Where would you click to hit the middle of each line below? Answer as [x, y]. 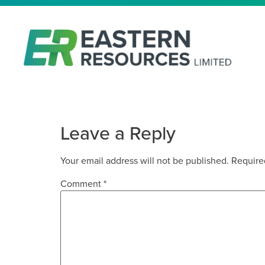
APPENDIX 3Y [108, 103]
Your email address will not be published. [145, 160]
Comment [82, 184]
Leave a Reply [118, 133]
